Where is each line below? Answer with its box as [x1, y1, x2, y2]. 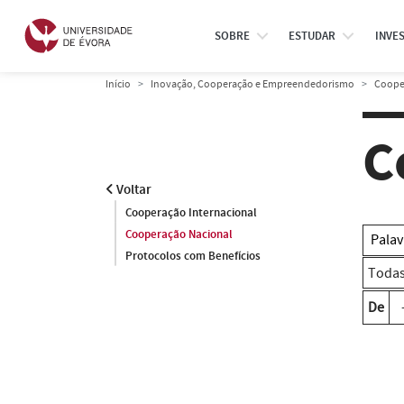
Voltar [114, 181, 151, 198]
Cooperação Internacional [125, 205, 257, 221]
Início [106, 77, 131, 91]
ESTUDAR [289, 28, 336, 44]
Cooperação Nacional [125, 226, 233, 243]
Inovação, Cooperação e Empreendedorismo [151, 77, 354, 91]
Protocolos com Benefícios [125, 248, 261, 264]
